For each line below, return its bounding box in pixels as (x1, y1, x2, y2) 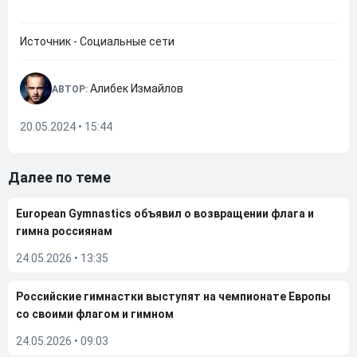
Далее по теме (8, 169, 111, 186)
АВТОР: (52, 84, 90, 95)
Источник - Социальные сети (20, 35, 175, 48)
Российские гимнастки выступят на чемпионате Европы (16, 290, 331, 303)
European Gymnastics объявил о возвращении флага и (16, 207, 314, 220)
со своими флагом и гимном (16, 308, 174, 320)
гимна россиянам (16, 225, 112, 237)
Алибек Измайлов (90, 82, 183, 95)
